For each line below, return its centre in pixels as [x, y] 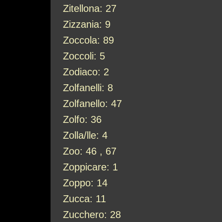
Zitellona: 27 [90, 8]
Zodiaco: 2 [86, 72]
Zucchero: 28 [92, 215]
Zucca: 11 [84, 199]
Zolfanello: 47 [92, 104]
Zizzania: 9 [87, 24]
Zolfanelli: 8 [88, 88]
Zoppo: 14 [85, 183]
